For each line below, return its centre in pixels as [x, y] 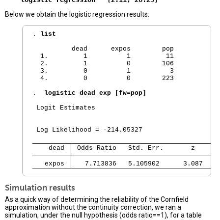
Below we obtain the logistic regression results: [77, 14]
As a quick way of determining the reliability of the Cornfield [97, 200]
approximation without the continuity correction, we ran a [93, 207]
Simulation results [40, 188]
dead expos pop [107, 49]
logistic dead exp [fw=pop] [93, 93]
